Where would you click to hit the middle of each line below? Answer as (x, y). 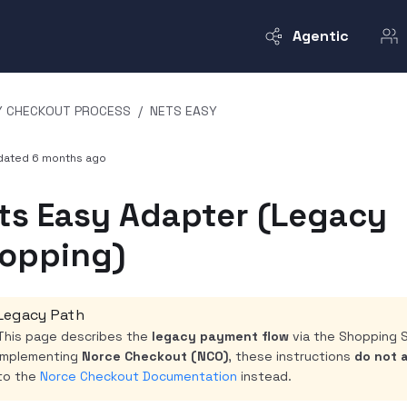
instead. (264, 376)
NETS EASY (183, 111)
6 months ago (69, 158)
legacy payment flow (220, 336)
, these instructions (291, 356)
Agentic (321, 36)
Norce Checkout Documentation (138, 376)
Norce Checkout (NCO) (154, 356)
